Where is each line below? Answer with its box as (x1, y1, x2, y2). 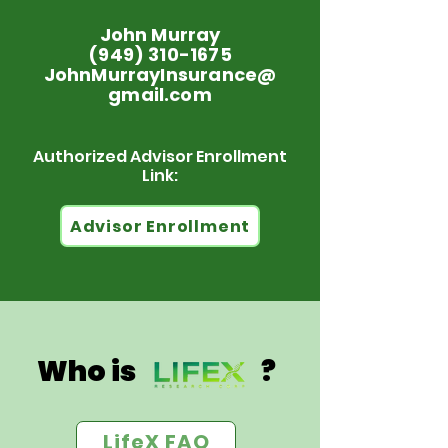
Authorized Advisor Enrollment (33, 145, 287, 168)
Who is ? (37, 352, 276, 391)
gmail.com (108, 82, 212, 107)
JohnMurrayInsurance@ (43, 62, 277, 87)
